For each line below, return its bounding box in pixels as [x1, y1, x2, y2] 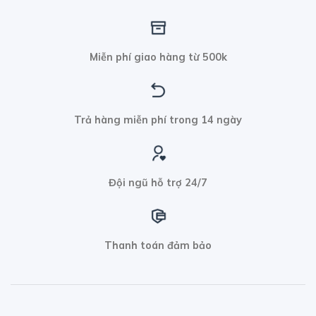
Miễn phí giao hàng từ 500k [89, 51, 227, 64]
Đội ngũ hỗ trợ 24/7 [109, 176, 207, 189]
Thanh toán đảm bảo [104, 238, 212, 252]
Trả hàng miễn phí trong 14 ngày [74, 114, 242, 127]
